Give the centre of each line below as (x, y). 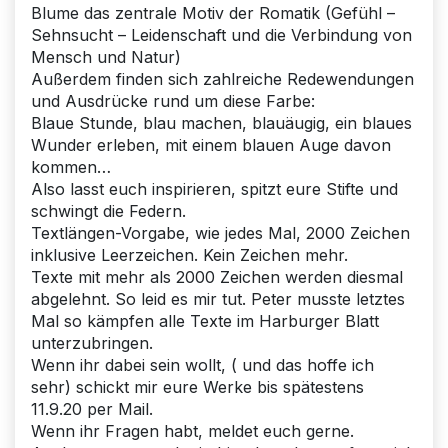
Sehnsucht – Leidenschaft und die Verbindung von (221, 34)
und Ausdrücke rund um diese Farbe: (173, 100)
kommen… (71, 166)
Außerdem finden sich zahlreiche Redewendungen (222, 78)
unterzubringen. (92, 342)
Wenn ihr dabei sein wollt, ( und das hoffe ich (202, 364)
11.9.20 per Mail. (92, 408)
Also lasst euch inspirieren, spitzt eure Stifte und (214, 188)
